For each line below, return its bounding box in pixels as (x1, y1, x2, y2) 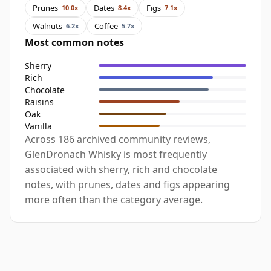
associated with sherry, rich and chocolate (25, 163, 217, 177)
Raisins (25, 96, 54, 108)
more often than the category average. (25, 193, 203, 207)
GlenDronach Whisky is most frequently (25, 148, 207, 162)
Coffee (94, 20, 118, 31)
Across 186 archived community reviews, (25, 132, 211, 146)
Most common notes (25, 36, 124, 50)
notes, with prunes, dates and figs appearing (25, 178, 230, 192)
